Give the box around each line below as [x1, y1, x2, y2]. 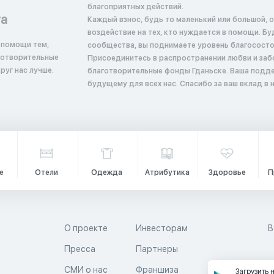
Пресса [64, 244, 95, 254]
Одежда [91, 168, 123, 177]
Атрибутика [144, 168, 190, 177]
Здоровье [208, 168, 246, 177]
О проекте [64, 223, 108, 233]
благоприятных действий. [87, 2, 183, 11]
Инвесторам [136, 223, 188, 233]
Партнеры [136, 244, 179, 254]
